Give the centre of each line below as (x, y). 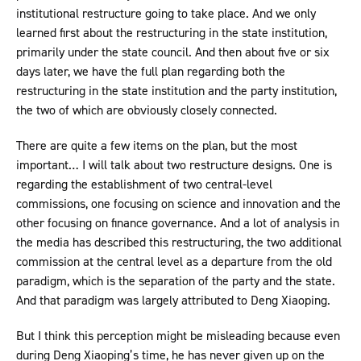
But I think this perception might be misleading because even (178, 336)
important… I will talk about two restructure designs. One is (174, 165)
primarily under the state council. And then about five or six (173, 52)
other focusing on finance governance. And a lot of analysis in (178, 223)
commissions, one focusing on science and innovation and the (178, 204)
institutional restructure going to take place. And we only (166, 14)
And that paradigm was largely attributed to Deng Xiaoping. (175, 301)
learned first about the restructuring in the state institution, (172, 33)
